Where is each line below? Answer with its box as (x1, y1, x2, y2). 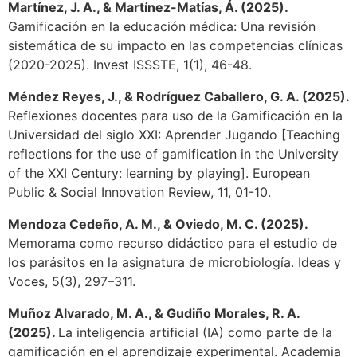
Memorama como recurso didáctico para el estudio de (8, 235, 337, 252)
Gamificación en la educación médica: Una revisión (8, 18, 316, 35)
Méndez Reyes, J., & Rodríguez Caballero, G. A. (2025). (8, 88, 349, 105)
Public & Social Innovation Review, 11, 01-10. (8, 184, 271, 201)
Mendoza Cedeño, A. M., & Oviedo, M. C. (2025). (8, 216, 308, 233)
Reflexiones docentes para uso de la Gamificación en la (8, 108, 343, 124)
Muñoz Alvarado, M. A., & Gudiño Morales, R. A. (8, 305, 300, 322)
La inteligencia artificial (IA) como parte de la (58, 324, 332, 341)
